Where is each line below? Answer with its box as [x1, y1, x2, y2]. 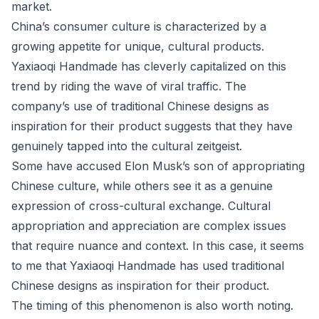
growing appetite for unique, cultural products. [11, 39, 264, 53]
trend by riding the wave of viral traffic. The [11, 79, 246, 93]
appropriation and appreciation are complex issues [11, 219, 286, 233]
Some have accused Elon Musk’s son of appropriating [11, 159, 305, 173]
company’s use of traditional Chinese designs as [11, 99, 269, 113]
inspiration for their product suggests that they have [11, 119, 293, 133]
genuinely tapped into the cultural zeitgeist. [11, 139, 242, 153]
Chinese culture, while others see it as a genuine [11, 179, 273, 193]
